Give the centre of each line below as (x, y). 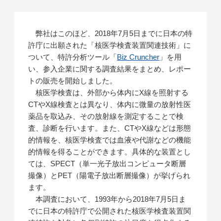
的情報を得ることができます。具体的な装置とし (110, 152)
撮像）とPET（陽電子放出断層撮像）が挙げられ (110, 176)
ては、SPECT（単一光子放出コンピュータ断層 (107, 164)
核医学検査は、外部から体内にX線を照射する (109, 93)
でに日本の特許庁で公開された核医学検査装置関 (110, 211)
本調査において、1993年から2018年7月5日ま (107, 199)
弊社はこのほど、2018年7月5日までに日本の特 (110, 34)
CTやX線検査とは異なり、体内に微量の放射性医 (110, 105)
